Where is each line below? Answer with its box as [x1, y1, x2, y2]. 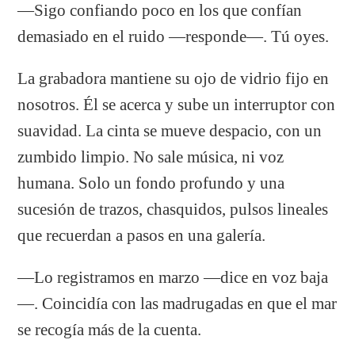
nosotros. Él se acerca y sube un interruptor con [17, 95, 336, 113]
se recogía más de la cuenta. [17, 320, 202, 338]
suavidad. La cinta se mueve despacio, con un [17, 121, 323, 139]
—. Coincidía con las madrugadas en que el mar [17, 294, 338, 312]
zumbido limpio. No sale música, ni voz [17, 147, 284, 166]
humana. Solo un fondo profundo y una [17, 174, 285, 192]
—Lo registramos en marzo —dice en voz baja [17, 268, 329, 286]
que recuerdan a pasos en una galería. [17, 226, 266, 244]
